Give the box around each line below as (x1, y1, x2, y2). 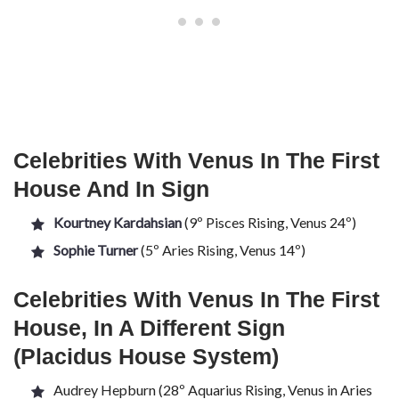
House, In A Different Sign (13, 315, 285, 340)
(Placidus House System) (13, 344, 279, 369)
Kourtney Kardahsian (53, 214, 182, 231)
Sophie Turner (53, 241, 138, 258)
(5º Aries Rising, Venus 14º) (138, 241, 305, 258)
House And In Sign (13, 176, 209, 201)
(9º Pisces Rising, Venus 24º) (182, 214, 356, 231)
